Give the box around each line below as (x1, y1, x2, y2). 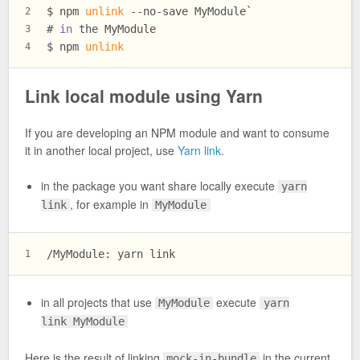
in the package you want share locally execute (41, 178, 278, 194)
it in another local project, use (25, 142, 178, 159)
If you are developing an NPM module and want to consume (25, 125, 329, 141)
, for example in (70, 196, 153, 213)
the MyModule (72, 22, 156, 35)
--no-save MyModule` (124, 4, 252, 18)
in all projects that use (41, 294, 155, 311)
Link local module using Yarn (25, 83, 263, 108)
